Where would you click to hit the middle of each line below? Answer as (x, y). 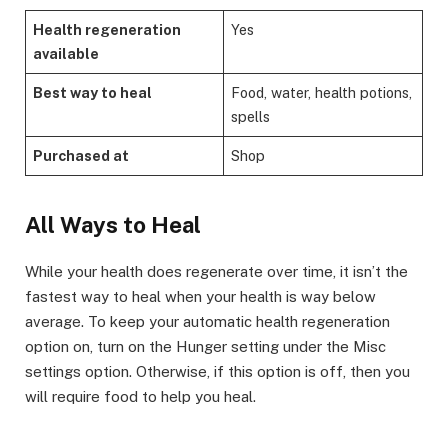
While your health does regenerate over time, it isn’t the (216, 272)
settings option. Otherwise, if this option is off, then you (217, 372)
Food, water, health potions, (322, 93)
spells (251, 117)
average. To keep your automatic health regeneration (207, 322)
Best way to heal (93, 93)
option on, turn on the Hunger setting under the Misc (205, 347)
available (66, 54)
